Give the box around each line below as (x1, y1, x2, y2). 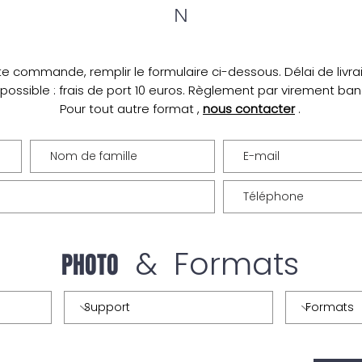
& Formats (136, 242, 299, 285)
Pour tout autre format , (60, 100, 203, 117)
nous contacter (203, 100, 295, 117)
